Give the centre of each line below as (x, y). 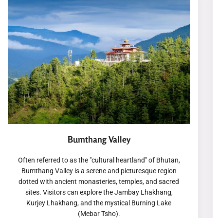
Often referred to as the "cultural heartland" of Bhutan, (99, 160)
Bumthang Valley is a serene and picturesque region (99, 171)
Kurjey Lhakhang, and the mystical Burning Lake (99, 203)
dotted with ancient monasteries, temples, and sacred (99, 182)
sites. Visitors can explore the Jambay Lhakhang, (99, 192)
